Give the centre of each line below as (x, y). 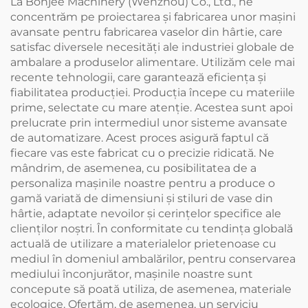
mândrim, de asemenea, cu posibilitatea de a (133, 168)
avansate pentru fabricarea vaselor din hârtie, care (146, 32)
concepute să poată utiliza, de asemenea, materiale (151, 289)
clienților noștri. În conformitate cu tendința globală (152, 229)
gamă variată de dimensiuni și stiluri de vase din (142, 198)
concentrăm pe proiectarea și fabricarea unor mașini (153, 17)
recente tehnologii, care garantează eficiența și (138, 77)
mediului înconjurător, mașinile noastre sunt (132, 274)
